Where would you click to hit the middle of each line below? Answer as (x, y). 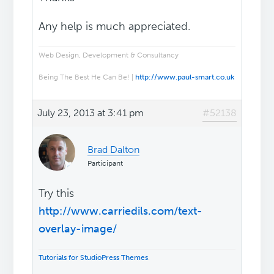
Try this (57, 194)
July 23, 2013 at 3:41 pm (91, 113)
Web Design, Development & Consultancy (109, 55)
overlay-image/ (78, 229)
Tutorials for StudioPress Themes (94, 258)
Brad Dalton (114, 150)
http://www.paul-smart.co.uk (185, 77)
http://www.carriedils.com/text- (121, 211)
